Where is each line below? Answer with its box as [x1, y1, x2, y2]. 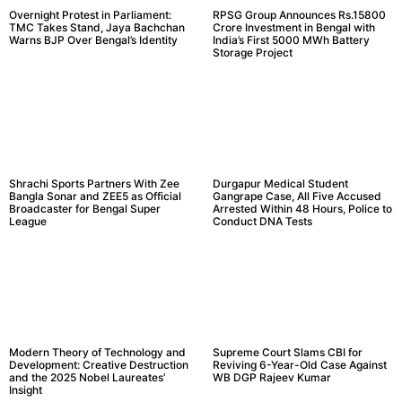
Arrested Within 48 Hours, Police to [212, 201, 392, 215]
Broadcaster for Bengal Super [9, 201, 161, 215]
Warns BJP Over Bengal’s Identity [9, 33, 178, 48]
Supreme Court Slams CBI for [212, 345, 363, 359]
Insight [9, 382, 42, 397]
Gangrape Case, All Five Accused [212, 188, 381, 203]
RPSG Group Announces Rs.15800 [212, 8, 386, 22]
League [9, 214, 47, 228]
